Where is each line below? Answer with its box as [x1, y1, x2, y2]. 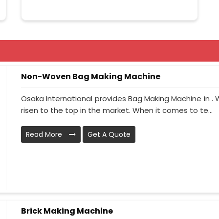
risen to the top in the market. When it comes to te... [21, 105, 213, 116]
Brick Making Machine [21, 205, 113, 217]
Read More [26, 130, 64, 140]
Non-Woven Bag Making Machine [21, 71, 160, 82]
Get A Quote [88, 130, 131, 140]
